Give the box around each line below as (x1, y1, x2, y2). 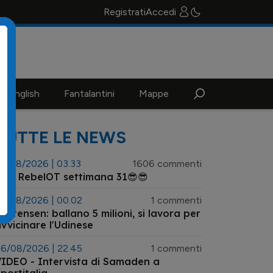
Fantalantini (63, 88, 115, 99)
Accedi (146, 6, 176, 18)
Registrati (104, 6, 146, 18)
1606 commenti (132, 158, 202, 169)
